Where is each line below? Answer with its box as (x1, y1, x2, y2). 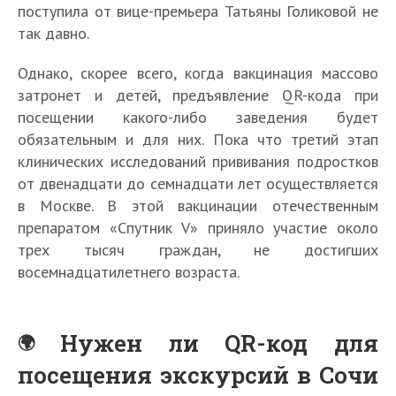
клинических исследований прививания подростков (18, 151, 378, 172)
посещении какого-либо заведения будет (18, 107, 378, 128)
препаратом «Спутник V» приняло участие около (18, 217, 378, 239)
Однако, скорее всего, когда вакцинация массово (18, 63, 378, 84)
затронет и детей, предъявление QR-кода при (18, 85, 378, 106)
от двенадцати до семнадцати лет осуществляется (18, 173, 378, 194)
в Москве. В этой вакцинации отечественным (18, 195, 378, 217)
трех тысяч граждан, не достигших (18, 240, 378, 261)
